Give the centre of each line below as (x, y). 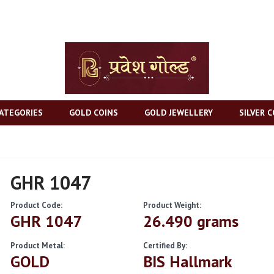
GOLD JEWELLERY (179, 112)
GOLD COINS (94, 112)
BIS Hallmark (187, 261)
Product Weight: (172, 205)
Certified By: (165, 245)
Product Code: (37, 205)
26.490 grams (191, 221)
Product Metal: (38, 245)
